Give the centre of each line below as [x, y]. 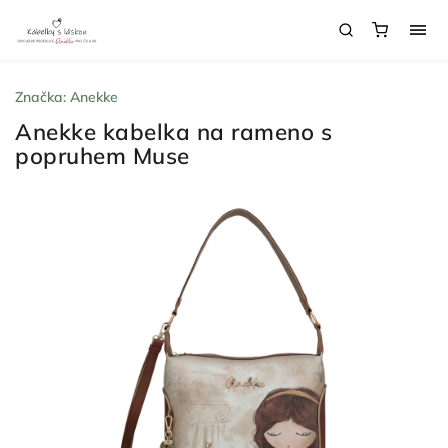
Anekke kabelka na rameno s [173, 131]
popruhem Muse [102, 155]
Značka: [42, 97]
